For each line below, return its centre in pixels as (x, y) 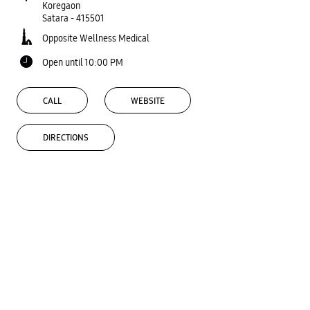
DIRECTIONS (66, 138)
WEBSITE (148, 101)
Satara (55, 18)
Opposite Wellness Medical (96, 38)
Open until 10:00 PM (83, 62)
